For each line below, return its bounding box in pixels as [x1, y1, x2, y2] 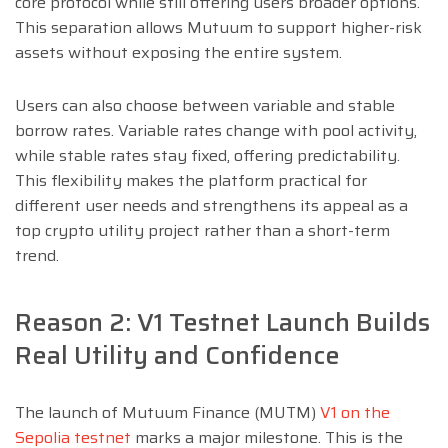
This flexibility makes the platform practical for [15, 167, 367, 193]
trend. [15, 242, 59, 268]
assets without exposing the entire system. [15, 39, 342, 65]
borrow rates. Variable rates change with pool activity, [15, 117, 417, 143]
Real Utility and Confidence [15, 335, 340, 376]
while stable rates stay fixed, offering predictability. [15, 142, 400, 168]
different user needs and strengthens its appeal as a [15, 192, 408, 218]
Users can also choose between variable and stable [15, 92, 395, 118]
